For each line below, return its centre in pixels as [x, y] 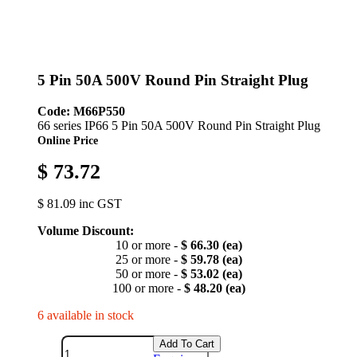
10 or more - [148, 245]
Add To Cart [186, 343]
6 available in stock [85, 315]
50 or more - [148, 273]
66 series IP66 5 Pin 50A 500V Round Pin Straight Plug [178, 125]
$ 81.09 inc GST [79, 203]
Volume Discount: [85, 230]
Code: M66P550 [81, 111]
